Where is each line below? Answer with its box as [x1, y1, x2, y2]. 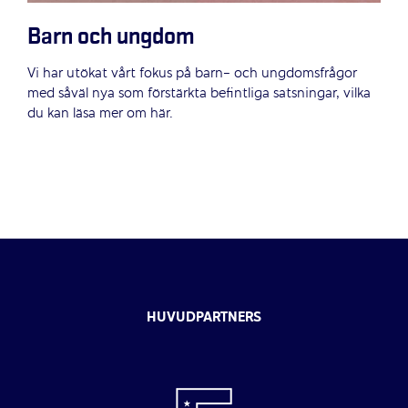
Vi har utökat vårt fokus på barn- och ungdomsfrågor [27, 64, 357, 85]
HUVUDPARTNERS [147, 308, 261, 329]
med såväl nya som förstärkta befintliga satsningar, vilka [27, 84, 371, 105]
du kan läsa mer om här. [27, 104, 173, 125]
